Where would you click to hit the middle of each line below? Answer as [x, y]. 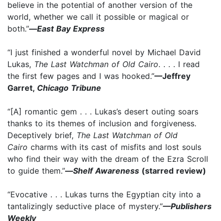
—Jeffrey [172, 76]
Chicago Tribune [69, 88]
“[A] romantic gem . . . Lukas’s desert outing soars [103, 111]
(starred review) [173, 170]
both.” [18, 28]
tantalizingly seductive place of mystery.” [85, 206]
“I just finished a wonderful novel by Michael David [104, 52]
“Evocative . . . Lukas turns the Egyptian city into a [104, 194]
